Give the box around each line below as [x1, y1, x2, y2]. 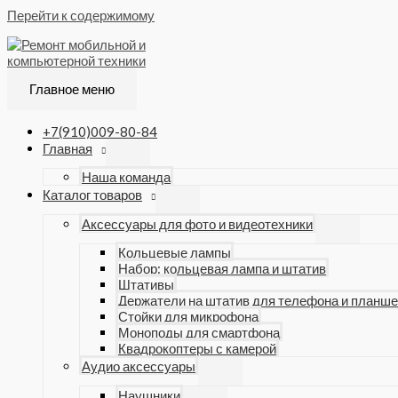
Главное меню [29, 81, 115, 97]
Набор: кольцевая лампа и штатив [118, 260, 326, 276]
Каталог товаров [43, 187, 142, 203]
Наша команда [82, 169, 171, 185]
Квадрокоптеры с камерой [118, 340, 276, 356]
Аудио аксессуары [82, 358, 195, 374]
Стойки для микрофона [118, 308, 259, 324]
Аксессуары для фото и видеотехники [82, 216, 313, 232]
